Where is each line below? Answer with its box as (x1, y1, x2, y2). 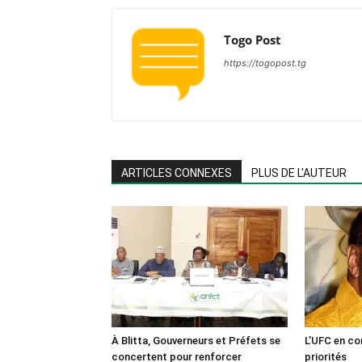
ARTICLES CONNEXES (121, 166, 232, 179)
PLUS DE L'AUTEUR (251, 166, 347, 179)
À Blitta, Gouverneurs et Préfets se (112, 334, 280, 347)
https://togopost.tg (224, 57, 306, 69)
